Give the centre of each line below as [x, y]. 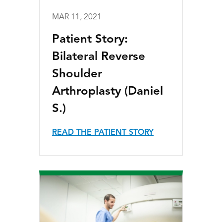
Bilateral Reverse [99, 57]
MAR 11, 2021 [77, 18]
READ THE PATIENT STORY [103, 133]
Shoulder [77, 75]
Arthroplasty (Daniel [108, 92]
